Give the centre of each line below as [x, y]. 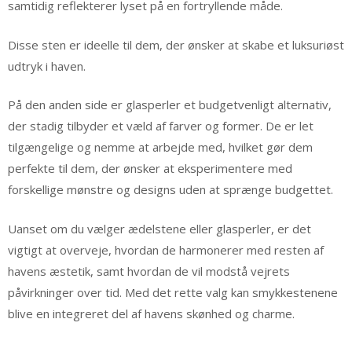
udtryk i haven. [47, 66]
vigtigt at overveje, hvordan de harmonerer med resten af [166, 249]
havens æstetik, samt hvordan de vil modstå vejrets [149, 271]
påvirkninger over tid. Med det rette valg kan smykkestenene [173, 292]
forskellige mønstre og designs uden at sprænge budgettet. [170, 190]
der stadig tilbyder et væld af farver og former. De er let [161, 126]
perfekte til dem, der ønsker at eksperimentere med [150, 169]
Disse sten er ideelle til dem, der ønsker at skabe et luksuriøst [176, 44]
